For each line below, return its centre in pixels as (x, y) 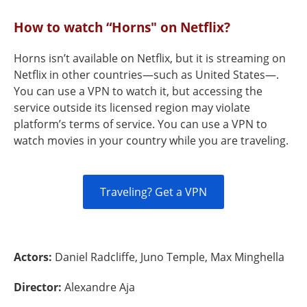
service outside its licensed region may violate (132, 108)
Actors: (34, 257)
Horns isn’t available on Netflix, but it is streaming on (150, 58)
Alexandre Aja (100, 287)
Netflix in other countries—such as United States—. (146, 75)
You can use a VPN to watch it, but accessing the (138, 91)
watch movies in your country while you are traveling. (151, 140)
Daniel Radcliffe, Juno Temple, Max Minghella (170, 257)
